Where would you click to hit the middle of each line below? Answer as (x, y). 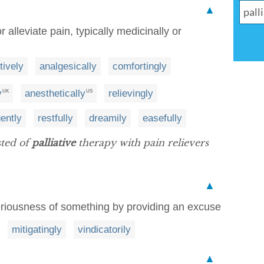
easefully (162, 118)
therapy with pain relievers (142, 142)
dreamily (108, 118)
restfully (55, 118)
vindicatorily (104, 229)
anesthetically (55, 93)
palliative (54, 142)
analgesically (68, 66)
